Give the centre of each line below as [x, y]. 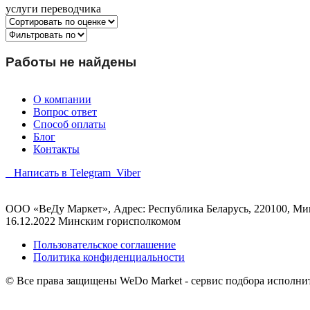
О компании [62, 100]
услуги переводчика [53, 9]
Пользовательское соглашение [104, 245]
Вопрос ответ [65, 112]
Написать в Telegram [62, 173]
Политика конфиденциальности [109, 257]
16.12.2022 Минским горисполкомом [93, 221]
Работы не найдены [71, 62]
